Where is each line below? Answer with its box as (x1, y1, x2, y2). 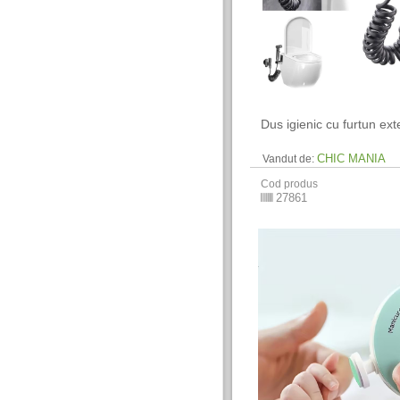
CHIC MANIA (317, 152, 387, 165)
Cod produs (261, 178, 319, 190)
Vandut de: (262, 153, 315, 165)
